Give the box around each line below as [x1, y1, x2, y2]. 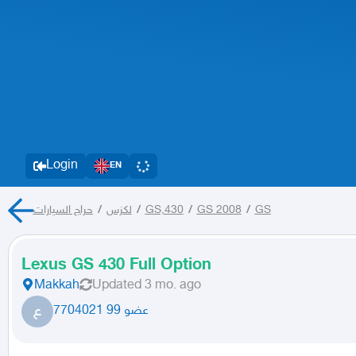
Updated [92, 278, 141, 294]
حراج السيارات [33, 203, 93, 218]
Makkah [34, 278, 79, 294]
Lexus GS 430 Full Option [21, 256, 211, 276]
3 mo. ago [145, 278, 201, 294]
